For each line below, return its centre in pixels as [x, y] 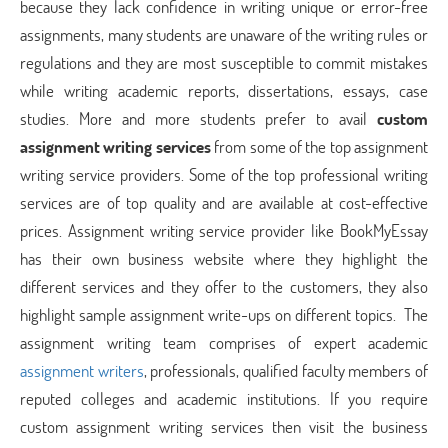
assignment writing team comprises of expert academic [224, 342]
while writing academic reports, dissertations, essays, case [224, 90]
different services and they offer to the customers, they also [224, 286]
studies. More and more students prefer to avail [198, 118]
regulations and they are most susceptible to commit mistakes [224, 62]
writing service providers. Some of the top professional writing [224, 174]
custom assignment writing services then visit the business [224, 426]
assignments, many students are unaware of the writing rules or [224, 34]
